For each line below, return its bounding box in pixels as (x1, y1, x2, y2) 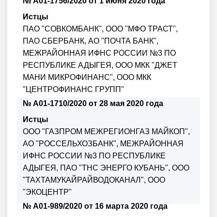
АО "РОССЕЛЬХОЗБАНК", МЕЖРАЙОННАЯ (23, 139, 184, 148)
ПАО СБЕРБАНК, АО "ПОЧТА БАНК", (23, 36, 158, 45)
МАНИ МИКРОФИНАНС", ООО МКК (23, 73, 151, 81)
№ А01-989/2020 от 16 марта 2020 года (23, 201, 168, 210)
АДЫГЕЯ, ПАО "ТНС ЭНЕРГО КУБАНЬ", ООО (23, 163, 189, 172)
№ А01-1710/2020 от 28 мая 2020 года (23, 99, 163, 108)
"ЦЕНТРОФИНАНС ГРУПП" (23, 85, 124, 93)
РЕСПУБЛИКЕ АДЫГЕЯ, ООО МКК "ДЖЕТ (23, 61, 177, 69)
